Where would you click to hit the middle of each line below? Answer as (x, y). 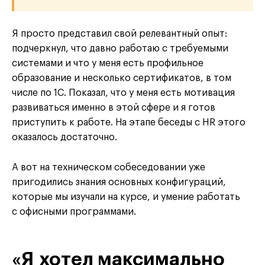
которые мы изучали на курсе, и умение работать (126, 197)
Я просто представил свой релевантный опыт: (119, 34)
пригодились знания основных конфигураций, (119, 182)
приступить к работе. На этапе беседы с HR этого (129, 123)
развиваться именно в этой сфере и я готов (114, 108)
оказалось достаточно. (64, 138)
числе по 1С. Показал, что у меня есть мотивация (123, 93)
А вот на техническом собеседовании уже (109, 168)
